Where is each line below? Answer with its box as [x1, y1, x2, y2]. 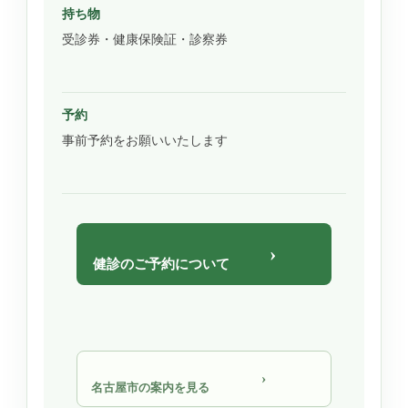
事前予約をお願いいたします [62, 133, 228, 148]
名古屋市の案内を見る [91, 380, 209, 394]
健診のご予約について [93, 256, 229, 271]
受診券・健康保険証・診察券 [62, 32, 228, 46]
